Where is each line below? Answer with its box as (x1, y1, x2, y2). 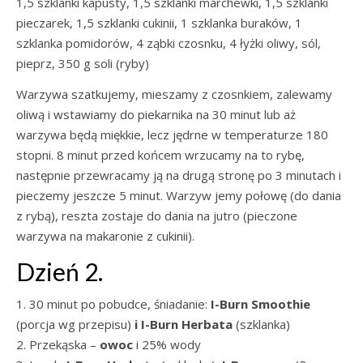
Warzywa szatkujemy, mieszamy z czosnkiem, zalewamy (16, 86, 332, 102)
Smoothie (248, 296, 310, 312)
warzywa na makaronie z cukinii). (16, 228, 194, 244)
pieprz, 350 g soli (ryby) (16, 55, 149, 71)
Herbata (178, 316, 236, 332)
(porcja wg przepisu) (16, 316, 131, 332)
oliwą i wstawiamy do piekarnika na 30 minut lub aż (16, 106, 296, 122)
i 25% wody (133, 336, 201, 352)
